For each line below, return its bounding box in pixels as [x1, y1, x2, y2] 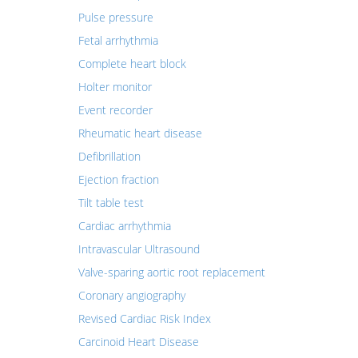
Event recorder [78, 102, 153, 117]
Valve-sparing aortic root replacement [78, 265, 265, 280]
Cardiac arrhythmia [78, 218, 171, 233]
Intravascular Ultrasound [78, 241, 200, 257]
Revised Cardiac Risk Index [78, 311, 211, 326]
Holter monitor [78, 79, 152, 94]
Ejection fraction [78, 172, 159, 187]
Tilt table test [78, 195, 144, 210]
